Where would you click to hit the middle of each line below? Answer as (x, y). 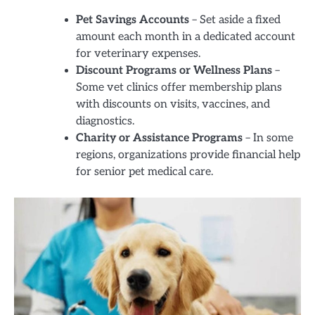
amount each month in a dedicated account (186, 37)
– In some (268, 139)
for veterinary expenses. (138, 54)
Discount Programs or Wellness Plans (174, 71)
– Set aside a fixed (235, 20)
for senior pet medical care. (144, 172)
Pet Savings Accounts (133, 20)
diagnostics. (105, 122)
